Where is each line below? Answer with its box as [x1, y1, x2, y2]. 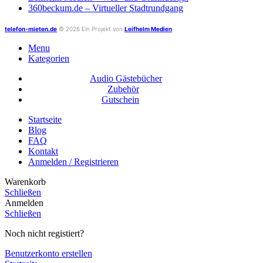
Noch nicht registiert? [5, 228, 84, 238]
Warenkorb [5, 176, 46, 187]
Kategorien [28, 53, 69, 63]
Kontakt [28, 146, 58, 156]
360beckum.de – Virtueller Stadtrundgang [28, 2, 183, 13]
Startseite [28, 114, 62, 124]
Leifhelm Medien [124, 25, 172, 32]
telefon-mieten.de [5, 25, 57, 32]
